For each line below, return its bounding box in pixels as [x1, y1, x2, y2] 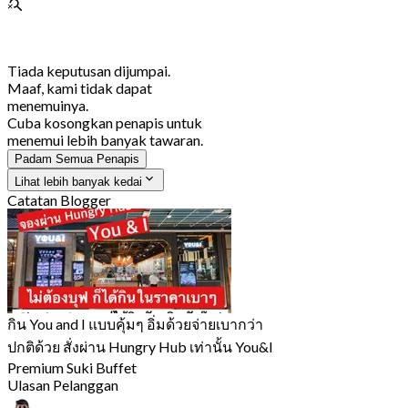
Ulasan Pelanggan [7, 375, 118, 393]
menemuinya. [7, 96, 88, 114]
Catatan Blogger [7, 190, 111, 209]
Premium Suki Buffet [7, 358, 137, 376]
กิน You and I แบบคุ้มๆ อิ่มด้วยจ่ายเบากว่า [7, 314, 263, 332]
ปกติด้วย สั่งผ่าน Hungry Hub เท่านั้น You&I [7, 337, 273, 355]
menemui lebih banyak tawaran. [7, 130, 203, 148]
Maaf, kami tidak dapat [7, 78, 152, 97]
